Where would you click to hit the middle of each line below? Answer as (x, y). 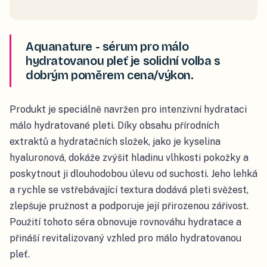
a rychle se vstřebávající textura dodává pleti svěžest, (129, 190)
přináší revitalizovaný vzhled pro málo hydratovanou (125, 238)
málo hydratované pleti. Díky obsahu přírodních (114, 126)
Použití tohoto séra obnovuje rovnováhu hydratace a (125, 222)
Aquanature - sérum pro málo (107, 47)
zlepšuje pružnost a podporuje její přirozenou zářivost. (129, 206)
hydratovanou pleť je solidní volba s (123, 61)
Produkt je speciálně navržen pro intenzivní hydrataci (128, 110)
